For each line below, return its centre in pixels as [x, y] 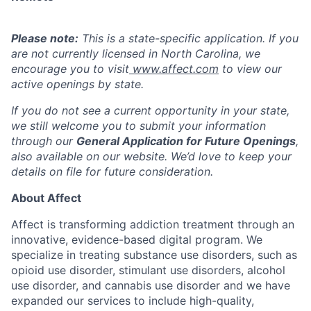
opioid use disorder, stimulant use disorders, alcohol [148, 270]
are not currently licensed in [86, 53]
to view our [250, 68]
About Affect [46, 197]
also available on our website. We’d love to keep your [151, 156]
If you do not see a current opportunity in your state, [150, 110]
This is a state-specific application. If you [188, 38]
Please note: [45, 38]
